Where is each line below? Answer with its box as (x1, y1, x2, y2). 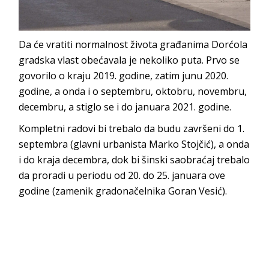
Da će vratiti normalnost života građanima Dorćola (19, 37, 248, 51)
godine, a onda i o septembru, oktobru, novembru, (19, 84, 247, 98)
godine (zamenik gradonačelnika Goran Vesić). (19, 184, 228, 198)
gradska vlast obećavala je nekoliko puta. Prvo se (19, 53, 240, 67)
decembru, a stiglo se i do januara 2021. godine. (19, 100, 232, 113)
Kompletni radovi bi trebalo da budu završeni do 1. (19, 121, 245, 135)
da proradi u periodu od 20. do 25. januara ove (19, 168, 226, 182)
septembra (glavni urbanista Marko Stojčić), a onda (19, 137, 250, 151)
